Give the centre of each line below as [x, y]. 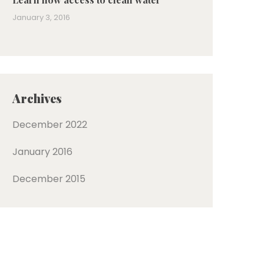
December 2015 [49, 179]
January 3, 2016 [41, 17]
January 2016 [42, 152]
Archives [37, 98]
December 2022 [50, 125]
